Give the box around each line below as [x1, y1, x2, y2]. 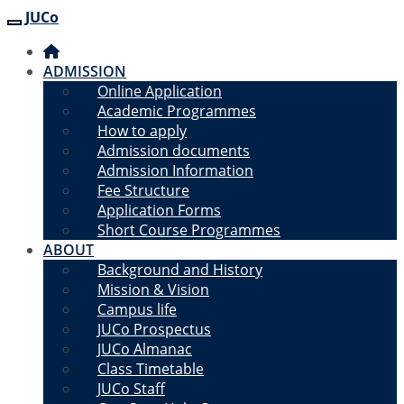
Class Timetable [97, 359, 204, 379]
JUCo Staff [97, 379, 165, 399]
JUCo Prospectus [97, 319, 211, 339]
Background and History [97, 260, 262, 280]
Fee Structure [97, 180, 189, 200]
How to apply [97, 121, 187, 141]
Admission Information [97, 161, 253, 180]
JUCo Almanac [97, 339, 192, 359]
